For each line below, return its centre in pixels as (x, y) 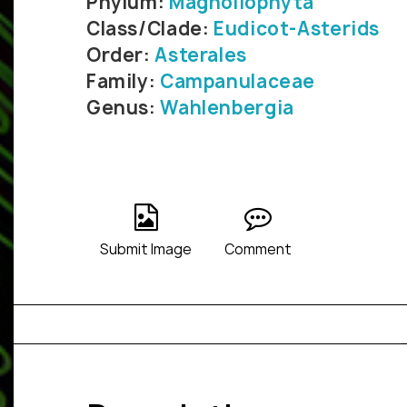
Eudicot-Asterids (297, 29)
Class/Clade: (150, 29)
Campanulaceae (238, 82)
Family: (123, 82)
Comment (258, 250)
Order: (121, 55)
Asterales (201, 55)
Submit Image (146, 250)
